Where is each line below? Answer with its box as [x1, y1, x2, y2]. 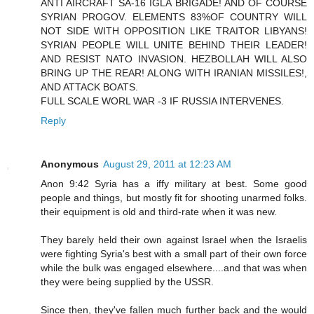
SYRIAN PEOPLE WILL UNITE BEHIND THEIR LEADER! [41, 39, 307, 51]
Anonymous [41, 158, 99, 170]
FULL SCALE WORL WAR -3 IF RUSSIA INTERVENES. [41, 95, 284, 107]
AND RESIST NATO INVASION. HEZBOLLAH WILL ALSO [41, 53, 307, 65]
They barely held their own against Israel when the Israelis [41, 234, 307, 246]
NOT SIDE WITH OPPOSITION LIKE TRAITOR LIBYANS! [41, 25, 307, 37]
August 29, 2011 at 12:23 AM [103, 158, 231, 170]
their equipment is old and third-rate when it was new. [41, 206, 277, 218]
